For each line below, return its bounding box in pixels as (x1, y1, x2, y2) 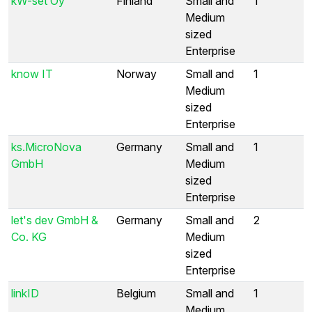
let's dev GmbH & (11, 212, 98, 227)
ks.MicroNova (11, 139, 81, 154)
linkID (11, 286, 39, 300)
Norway (116, 66, 157, 81)
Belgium (116, 286, 156, 300)
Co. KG (11, 229, 47, 244)
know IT (11, 66, 53, 81)
